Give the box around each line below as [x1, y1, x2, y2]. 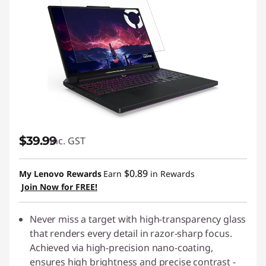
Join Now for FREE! [21, 181, 97, 192]
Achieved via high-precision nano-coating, [30, 241, 213, 254]
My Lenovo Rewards [19, 168, 102, 179]
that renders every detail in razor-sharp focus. [30, 227, 232, 240]
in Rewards [148, 168, 195, 179]
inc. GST [50, 134, 85, 147]
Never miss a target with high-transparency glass [30, 213, 246, 226]
